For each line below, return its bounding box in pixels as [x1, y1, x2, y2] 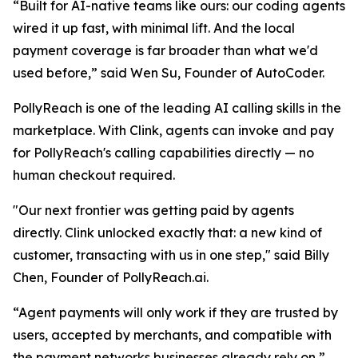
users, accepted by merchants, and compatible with [13, 327, 332, 344]
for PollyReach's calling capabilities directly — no [13, 145, 314, 161]
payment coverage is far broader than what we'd [13, 42, 318, 59]
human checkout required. [13, 167, 175, 184]
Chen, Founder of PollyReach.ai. [13, 269, 209, 286]
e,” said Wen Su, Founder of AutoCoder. [80, 65, 324, 82]
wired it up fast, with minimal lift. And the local [13, 20, 295, 37]
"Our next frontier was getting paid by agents [13, 202, 294, 219]
